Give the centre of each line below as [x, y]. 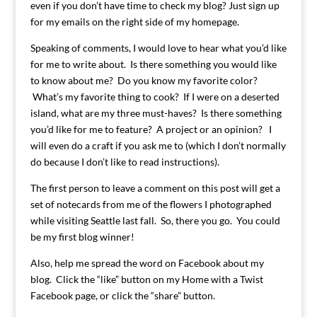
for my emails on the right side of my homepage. [134, 21]
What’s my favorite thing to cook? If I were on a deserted [155, 96]
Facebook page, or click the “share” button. [122, 295]
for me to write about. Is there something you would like [153, 64]
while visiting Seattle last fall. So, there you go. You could [155, 220]
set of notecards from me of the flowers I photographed [151, 204]
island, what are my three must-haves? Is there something [156, 113]
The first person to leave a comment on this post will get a [155, 188]
